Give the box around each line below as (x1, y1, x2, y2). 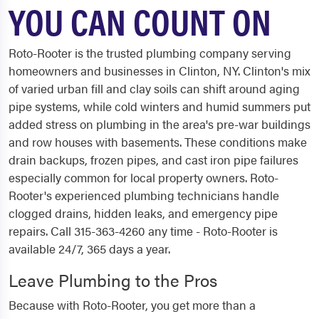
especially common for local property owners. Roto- (9, 169, 278, 186)
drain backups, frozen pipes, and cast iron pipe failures (9, 151, 298, 168)
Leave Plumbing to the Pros (9, 268, 217, 292)
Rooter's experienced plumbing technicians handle (9, 187, 279, 204)
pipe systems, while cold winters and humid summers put (9, 98, 310, 115)
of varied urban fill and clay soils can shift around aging (9, 80, 300, 97)
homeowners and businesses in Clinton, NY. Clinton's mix (9, 62, 310, 79)
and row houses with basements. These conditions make (9, 133, 307, 150)
